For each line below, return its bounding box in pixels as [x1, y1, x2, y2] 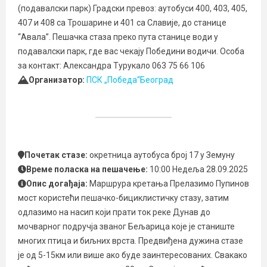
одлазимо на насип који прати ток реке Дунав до [18, 207, 210, 217]
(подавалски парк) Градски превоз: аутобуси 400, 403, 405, [18, 4, 247, 13]
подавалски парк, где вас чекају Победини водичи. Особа [18, 46, 244, 56]
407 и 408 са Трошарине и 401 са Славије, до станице [18, 18, 226, 27]
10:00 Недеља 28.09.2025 [150, 164, 248, 174]
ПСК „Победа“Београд [86, 75, 173, 85]
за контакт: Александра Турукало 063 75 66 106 [18, 61, 205, 70]
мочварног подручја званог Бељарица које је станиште [18, 222, 235, 231]
